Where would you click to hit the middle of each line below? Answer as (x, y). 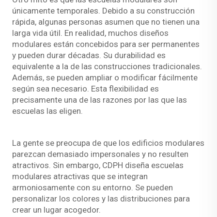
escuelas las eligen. (47, 111)
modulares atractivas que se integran (80, 176)
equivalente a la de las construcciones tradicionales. (107, 66)
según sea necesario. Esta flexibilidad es (85, 89)
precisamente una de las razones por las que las (100, 100)
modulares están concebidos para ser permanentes (106, 44)
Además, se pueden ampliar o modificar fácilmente (105, 77)
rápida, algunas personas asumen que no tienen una (106, 22)
